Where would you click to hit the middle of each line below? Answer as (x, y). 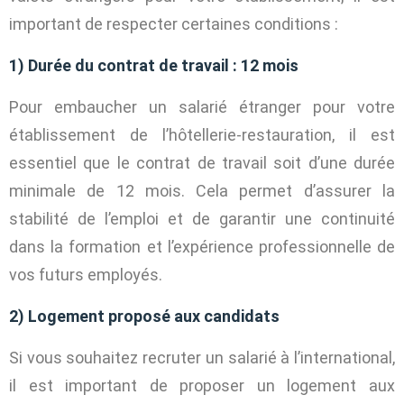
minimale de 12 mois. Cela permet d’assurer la (202, 190)
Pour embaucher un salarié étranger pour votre (202, 106)
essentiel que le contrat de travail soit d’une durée (202, 162)
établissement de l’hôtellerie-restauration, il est (202, 134)
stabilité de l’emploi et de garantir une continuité (202, 218)
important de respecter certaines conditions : (174, 23)
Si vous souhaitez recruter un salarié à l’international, (202, 357)
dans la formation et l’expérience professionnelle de (202, 246)
